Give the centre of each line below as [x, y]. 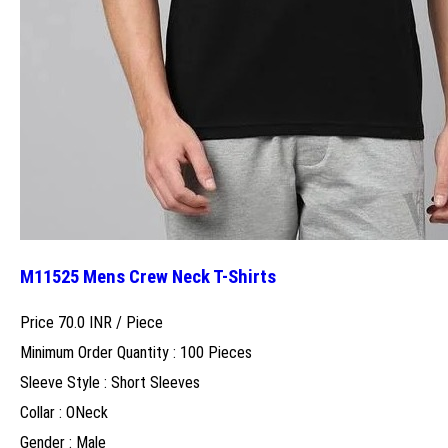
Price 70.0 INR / [73, 322]
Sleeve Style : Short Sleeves [110, 382]
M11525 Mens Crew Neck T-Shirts [148, 277]
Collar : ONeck [64, 412]
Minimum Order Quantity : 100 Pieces [136, 352]
